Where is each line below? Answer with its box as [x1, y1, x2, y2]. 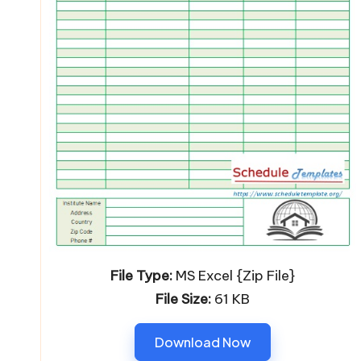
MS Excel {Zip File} [172, 266, 295, 284]
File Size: [155, 289, 211, 308]
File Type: [110, 266, 172, 284]
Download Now [154, 333, 251, 351]
